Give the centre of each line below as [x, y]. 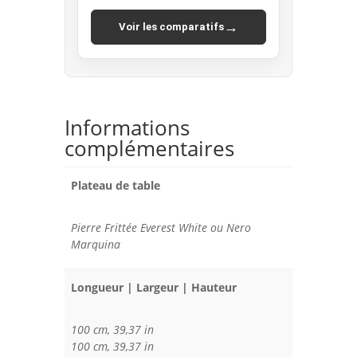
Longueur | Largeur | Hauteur [153, 288]
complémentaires [149, 149]
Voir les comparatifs [171, 27]
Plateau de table [115, 186]
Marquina [95, 245]
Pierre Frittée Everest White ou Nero [161, 228]
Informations [127, 128]
